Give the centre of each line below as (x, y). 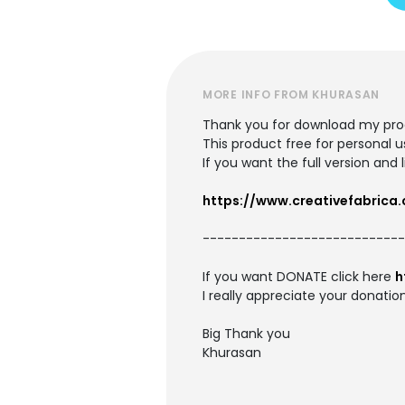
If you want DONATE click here (299, 277)
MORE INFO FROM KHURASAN (292, 94)
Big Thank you (246, 334)
